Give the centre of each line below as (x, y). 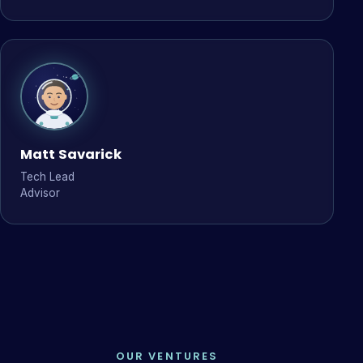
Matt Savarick (71, 154)
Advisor (40, 193)
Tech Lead (47, 177)
